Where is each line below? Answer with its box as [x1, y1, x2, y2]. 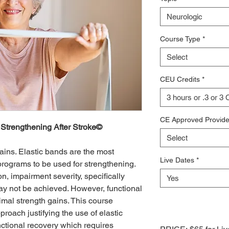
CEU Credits [159, 75, 200, 83]
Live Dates [159, 156, 194, 164]
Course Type [159, 35, 200, 43]
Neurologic [166, 12, 202, 21]
